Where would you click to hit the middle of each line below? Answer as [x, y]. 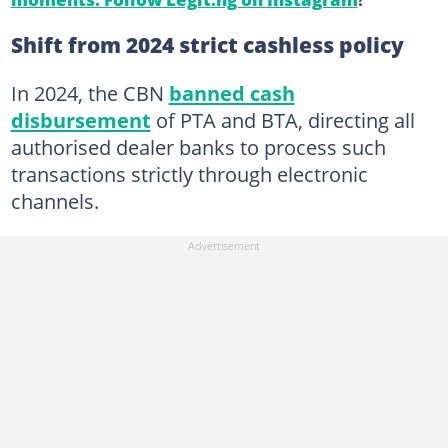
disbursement [80, 120]
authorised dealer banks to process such [198, 147]
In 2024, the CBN [89, 93]
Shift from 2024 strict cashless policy [207, 45]
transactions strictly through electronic [189, 174]
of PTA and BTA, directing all [282, 120]
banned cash [231, 93]
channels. [54, 201]
